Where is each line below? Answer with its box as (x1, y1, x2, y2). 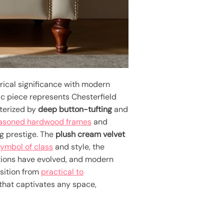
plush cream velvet (55, 129, 125, 140)
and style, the (53, 141, 105, 152)
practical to (41, 166, 84, 177)
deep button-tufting (38, 104, 112, 115)
